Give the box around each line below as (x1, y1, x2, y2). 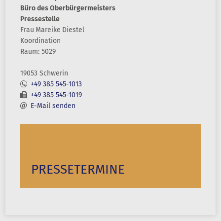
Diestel (62, 26, 84, 34)
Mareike (36, 26, 61, 34)
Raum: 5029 (20, 47, 56, 56)
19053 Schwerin (20, 69, 68, 77)
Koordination (20, 37, 61, 45)
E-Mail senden (31, 102, 75, 110)
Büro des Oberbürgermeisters (20, 4, 115, 12)
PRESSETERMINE (31, 162, 125, 177)
